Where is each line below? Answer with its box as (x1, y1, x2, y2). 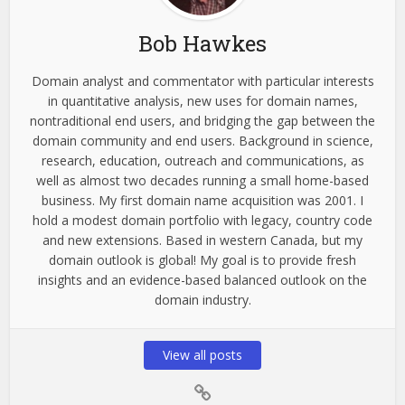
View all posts (163, 345, 242, 363)
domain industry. (154, 290, 251, 308)
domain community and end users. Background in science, (32, 131, 373, 149)
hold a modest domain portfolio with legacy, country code (33, 211, 372, 229)
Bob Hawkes (138, 28, 267, 58)
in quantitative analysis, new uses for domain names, (47, 91, 358, 109)
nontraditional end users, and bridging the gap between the (30, 111, 375, 129)
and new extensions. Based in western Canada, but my (42, 231, 363, 249)
